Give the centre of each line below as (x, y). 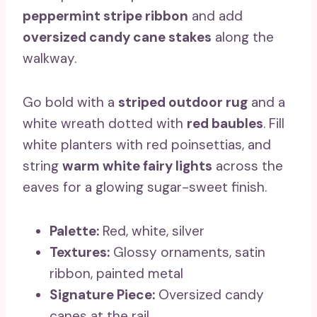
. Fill (274, 124)
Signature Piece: (102, 295)
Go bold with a (70, 103)
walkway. (50, 59)
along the (243, 38)
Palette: (74, 231)
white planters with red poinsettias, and (147, 145)
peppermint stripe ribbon (105, 16)
